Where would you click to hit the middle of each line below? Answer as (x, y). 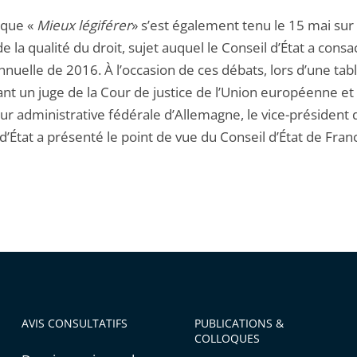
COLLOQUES (227, 339)
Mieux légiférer (84, 25)
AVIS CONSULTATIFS (74, 324)
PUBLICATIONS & (239, 324)
